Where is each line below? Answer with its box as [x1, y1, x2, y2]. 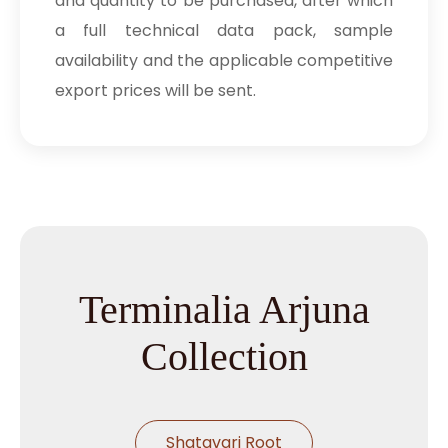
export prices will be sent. [55, 79, 256, 103]
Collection [140, 334, 308, 380]
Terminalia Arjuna [78, 287, 370, 333]
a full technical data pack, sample [55, 19, 393, 43]
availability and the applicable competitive [55, 49, 393, 73]
